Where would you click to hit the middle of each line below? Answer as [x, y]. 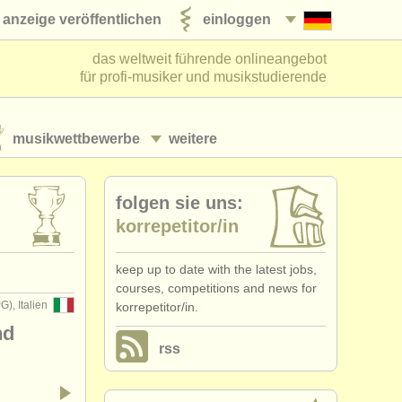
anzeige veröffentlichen [82, 19]
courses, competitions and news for [216, 288]
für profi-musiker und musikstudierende [203, 77]
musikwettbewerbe [76, 138]
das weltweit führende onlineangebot [210, 59]
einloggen [237, 19]
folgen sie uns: [179, 203]
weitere [193, 139]
